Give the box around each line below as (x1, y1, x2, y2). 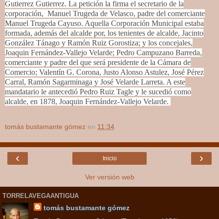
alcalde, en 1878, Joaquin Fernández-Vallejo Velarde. (5, 97, 171, 106)
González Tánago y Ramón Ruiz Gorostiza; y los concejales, (5, 38, 193, 47)
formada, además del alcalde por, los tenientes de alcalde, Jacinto (5, 28, 203, 37)
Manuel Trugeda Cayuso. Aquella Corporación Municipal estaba (5, 19, 204, 27)
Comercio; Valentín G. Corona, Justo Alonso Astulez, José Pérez (5, 67, 204, 76)
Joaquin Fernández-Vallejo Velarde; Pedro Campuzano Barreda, (5, 48, 202, 57)
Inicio (102, 154, 117, 162)
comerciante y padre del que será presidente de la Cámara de (5, 58, 191, 66)
